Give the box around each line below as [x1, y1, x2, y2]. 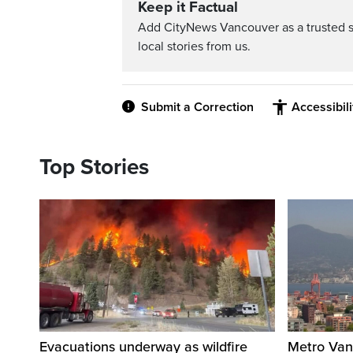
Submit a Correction [141, 98, 254, 115]
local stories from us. [138, 38, 251, 54]
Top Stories [39, 153, 149, 180]
